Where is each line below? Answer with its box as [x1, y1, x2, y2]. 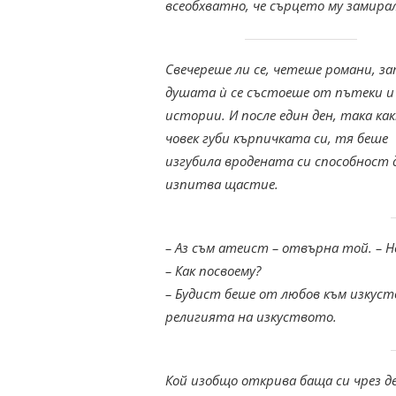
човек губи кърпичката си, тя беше [165, 129, 388, 148]
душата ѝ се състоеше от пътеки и [165, 83, 394, 102]
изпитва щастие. [165, 175, 282, 194]
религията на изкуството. [165, 308, 340, 326]
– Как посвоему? [165, 262, 261, 280]
